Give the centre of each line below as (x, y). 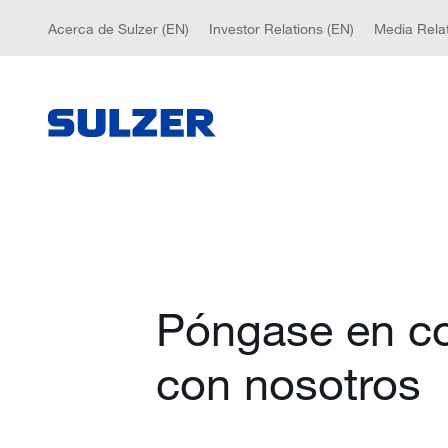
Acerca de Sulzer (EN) (118, 28)
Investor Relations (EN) (281, 28)
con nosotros (289, 382)
